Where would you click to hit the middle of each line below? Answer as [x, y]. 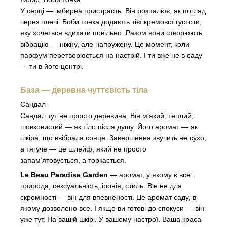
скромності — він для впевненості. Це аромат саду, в [108, 197]
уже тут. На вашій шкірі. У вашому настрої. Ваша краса [111, 220]
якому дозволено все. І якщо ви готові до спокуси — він [112, 209]
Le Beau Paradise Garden [64, 175]
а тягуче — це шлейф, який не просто [83, 149]
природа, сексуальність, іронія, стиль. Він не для [101, 186]
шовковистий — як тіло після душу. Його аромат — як [109, 127]
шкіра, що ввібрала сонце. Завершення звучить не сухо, [113, 138]
